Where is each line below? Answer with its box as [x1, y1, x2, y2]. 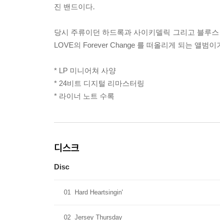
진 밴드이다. [54, 2, 95, 11]
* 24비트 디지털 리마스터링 [54, 79, 144, 87]
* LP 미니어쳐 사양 [54, 66, 116, 75]
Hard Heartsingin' [75, 189, 123, 196]
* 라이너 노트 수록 [54, 92, 114, 100]
